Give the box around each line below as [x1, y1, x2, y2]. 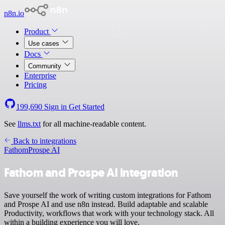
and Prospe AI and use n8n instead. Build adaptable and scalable [4, 199, 208, 208]
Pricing [24, 80, 47, 89]
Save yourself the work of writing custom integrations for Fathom [4, 190, 211, 199]
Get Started [69, 102, 104, 111]
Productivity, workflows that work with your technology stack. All [4, 208, 214, 217]
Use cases [28, 40, 61, 47]
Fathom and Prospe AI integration [4, 164, 178, 181]
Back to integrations [11, 137, 76, 145]
